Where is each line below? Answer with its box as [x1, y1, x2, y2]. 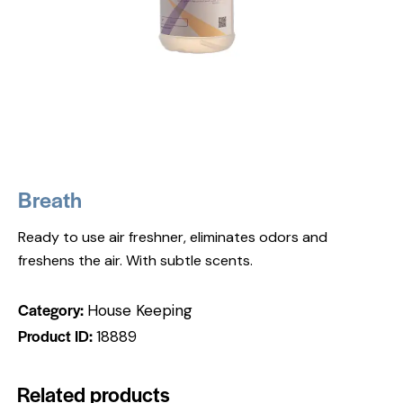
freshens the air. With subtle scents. [18, 250, 253, 270]
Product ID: [18, 324, 96, 346]
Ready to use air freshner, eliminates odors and [18, 227, 327, 246]
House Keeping [87, 300, 193, 320]
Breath [18, 183, 82, 214]
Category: [18, 298, 87, 320]
